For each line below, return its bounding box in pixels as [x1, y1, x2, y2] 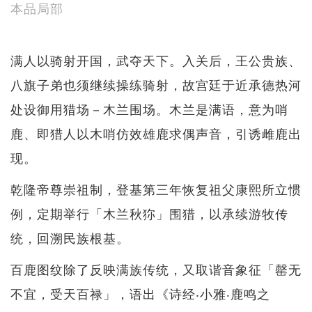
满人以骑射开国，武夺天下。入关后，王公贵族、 [10, 51, 302, 70]
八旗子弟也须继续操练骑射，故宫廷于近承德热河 [10, 75, 302, 94]
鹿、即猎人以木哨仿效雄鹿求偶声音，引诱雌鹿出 [10, 124, 302, 143]
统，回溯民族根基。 [10, 228, 130, 247]
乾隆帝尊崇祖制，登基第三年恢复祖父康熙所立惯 [10, 180, 302, 198]
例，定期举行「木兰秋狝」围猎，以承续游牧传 [10, 204, 288, 223]
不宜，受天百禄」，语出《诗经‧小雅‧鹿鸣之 [10, 284, 270, 303]
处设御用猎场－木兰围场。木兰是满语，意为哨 [10, 100, 288, 118]
